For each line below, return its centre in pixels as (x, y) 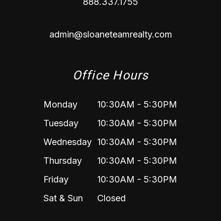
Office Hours (110, 75)
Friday (56, 180)
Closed (112, 198)
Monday (60, 105)
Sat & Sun (63, 198)
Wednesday (68, 142)
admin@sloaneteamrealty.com (110, 35)
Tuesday (61, 123)
